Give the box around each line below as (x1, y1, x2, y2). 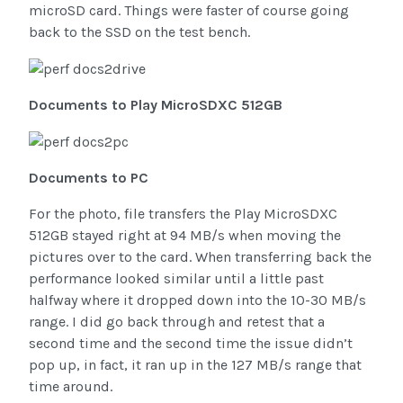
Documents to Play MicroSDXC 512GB (29, 96, 282, 114)
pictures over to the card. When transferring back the (29, 248, 372, 266)
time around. (29, 378, 112, 396)
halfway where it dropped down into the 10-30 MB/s (29, 291, 366, 309)
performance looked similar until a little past (29, 270, 324, 288)
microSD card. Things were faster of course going (29, 2, 349, 20)
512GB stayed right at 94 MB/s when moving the (29, 227, 341, 245)
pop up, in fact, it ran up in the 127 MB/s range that (29, 356, 362, 374)
